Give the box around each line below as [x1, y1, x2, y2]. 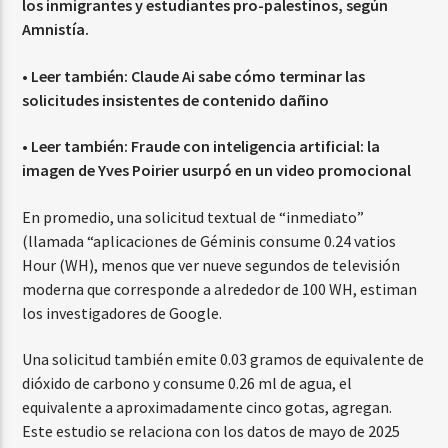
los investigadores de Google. [22, 302, 223, 323]
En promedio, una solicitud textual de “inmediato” [22, 206, 365, 227]
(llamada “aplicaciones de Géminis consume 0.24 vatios [22, 230, 397, 251]
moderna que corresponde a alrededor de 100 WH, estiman [22, 278, 418, 299]
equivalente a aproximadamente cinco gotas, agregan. [22, 396, 393, 417]
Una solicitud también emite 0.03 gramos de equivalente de [22, 348, 425, 369]
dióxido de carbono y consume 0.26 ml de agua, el [22, 372, 353, 393]
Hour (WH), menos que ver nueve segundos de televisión [22, 254, 401, 275]
